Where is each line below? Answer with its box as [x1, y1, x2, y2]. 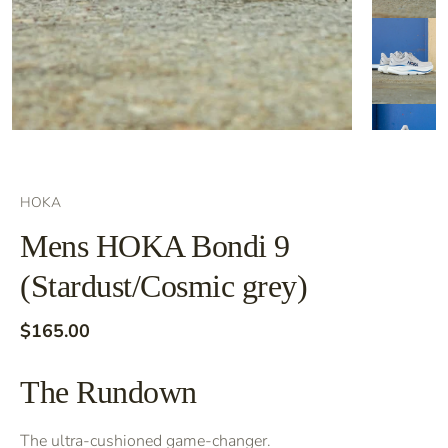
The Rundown [20, 374, 197, 411]
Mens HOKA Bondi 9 [20, 228, 290, 265]
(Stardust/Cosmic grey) [20, 268, 307, 305]
